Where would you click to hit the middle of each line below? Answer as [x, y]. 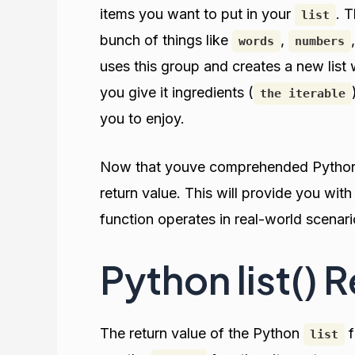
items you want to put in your [197, 13]
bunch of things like [166, 40]
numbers [320, 41]
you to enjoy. [142, 118]
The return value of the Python [202, 334]
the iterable [303, 93]
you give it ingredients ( [177, 92]
